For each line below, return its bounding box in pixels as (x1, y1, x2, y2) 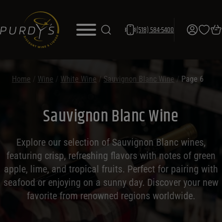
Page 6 (181, 74, 204, 84)
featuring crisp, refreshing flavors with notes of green (6, 150, 216, 162)
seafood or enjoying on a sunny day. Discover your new (3, 176, 219, 188)
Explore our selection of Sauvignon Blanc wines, (16, 136, 206, 148)
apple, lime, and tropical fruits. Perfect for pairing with (4, 163, 218, 175)
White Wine (60, 74, 97, 84)
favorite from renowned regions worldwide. (27, 190, 195, 202)
